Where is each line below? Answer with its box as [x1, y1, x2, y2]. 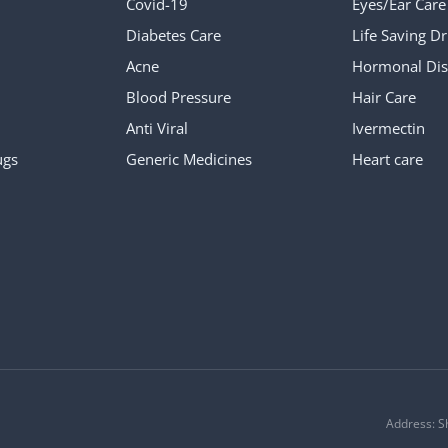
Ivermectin [352, 117, 426, 138]
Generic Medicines [125, 148, 252, 169]
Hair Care [352, 86, 417, 107]
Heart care [352, 148, 424, 169]
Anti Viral [125, 117, 188, 138]
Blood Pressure [125, 86, 231, 107]
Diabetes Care [125, 24, 221, 45]
